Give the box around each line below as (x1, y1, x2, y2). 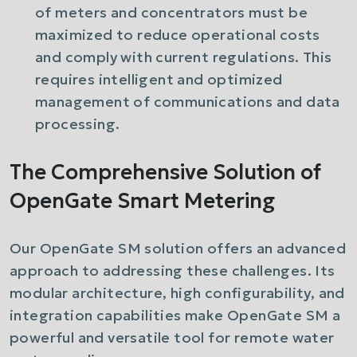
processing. (35, 115, 120, 133)
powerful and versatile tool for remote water (10, 328, 335, 347)
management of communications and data (35, 92, 340, 111)
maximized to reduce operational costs (35, 25, 320, 44)
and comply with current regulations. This (35, 48, 332, 66)
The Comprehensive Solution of (10, 159, 321, 185)
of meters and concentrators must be (35, 3, 308, 22)
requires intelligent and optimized (35, 70, 283, 88)
